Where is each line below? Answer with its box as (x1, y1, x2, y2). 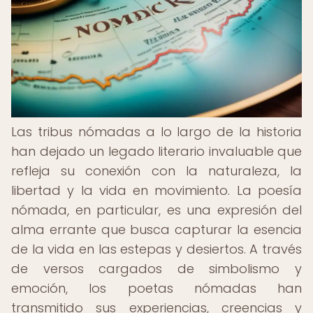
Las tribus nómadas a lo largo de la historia (11, 123, 302, 140)
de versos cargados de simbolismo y (11, 260, 302, 277)
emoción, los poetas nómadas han (11, 279, 302, 297)
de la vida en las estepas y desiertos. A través (11, 240, 302, 258)
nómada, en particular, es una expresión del (11, 201, 302, 219)
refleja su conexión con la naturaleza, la (11, 162, 302, 180)
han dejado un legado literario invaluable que (11, 143, 302, 160)
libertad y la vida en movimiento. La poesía (11, 182, 302, 199)
